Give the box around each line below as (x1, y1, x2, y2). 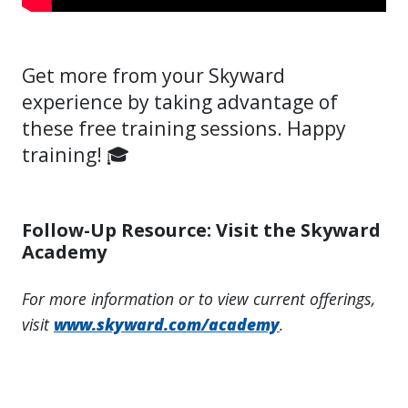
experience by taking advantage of (22, 87, 338, 115)
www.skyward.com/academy (54, 313, 280, 336)
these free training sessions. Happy (22, 114, 346, 141)
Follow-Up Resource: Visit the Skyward (22, 217, 381, 242)
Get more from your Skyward (22, 61, 285, 88)
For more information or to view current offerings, (22, 288, 375, 311)
